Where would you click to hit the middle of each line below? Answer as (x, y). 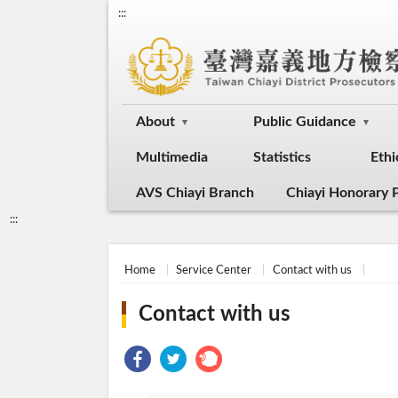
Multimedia (172, 158)
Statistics (282, 158)
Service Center (214, 270)
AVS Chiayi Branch (195, 193)
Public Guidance (305, 122)
